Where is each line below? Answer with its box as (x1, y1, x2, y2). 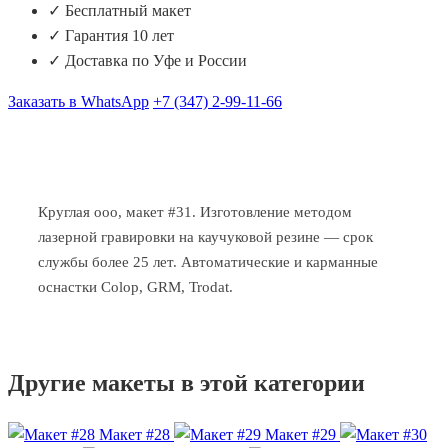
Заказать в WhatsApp (8, 93, 149, 111)
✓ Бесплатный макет (48, 2, 191, 20)
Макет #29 (261, 426, 340, 444)
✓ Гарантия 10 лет (48, 27, 174, 45)
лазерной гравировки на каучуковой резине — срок (38, 228, 373, 246)
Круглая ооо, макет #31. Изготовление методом (38, 203, 352, 221)
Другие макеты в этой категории (8, 370, 365, 397)
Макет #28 (95, 426, 174, 444)
